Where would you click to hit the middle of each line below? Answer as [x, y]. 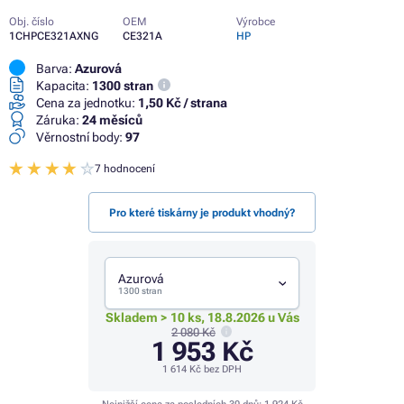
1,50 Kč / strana [183, 103]
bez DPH [221, 369]
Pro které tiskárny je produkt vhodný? [202, 212]
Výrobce [256, 22]
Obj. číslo [32, 22]
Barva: [54, 69]
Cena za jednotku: [86, 103]
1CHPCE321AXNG [54, 36]
